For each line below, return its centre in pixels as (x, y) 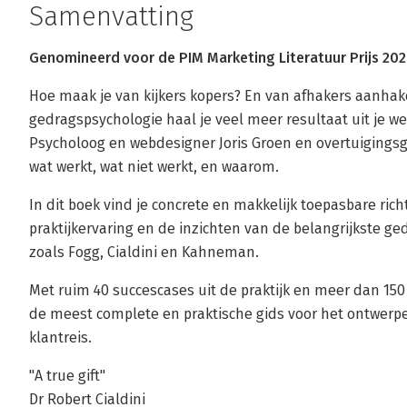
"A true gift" (67, 376)
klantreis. (60, 338)
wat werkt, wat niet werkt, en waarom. (154, 167)
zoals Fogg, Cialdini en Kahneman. (144, 252)
